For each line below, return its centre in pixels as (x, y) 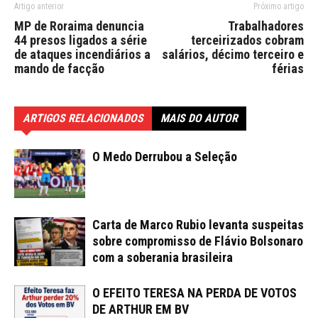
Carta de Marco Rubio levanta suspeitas (198, 224)
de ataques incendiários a (82, 54)
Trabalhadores (266, 26)
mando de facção (59, 68)
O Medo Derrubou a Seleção (165, 156)
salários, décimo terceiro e (233, 54)
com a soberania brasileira (163, 257)
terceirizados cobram (247, 40)
